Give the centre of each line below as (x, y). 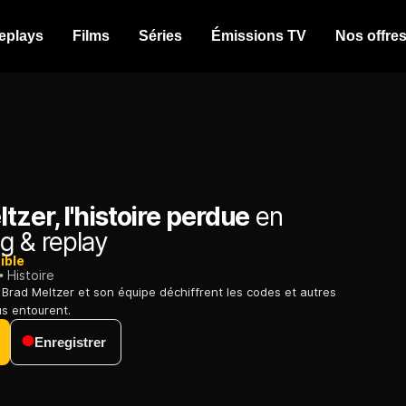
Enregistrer (70, 343)
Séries (160, 36)
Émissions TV (259, 36)
